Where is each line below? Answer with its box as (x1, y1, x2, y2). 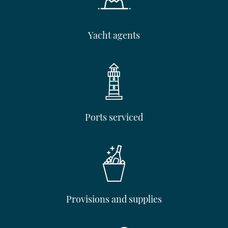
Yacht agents (88, 28, 140, 41)
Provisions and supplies (66, 192, 162, 205)
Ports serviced (85, 110, 143, 123)
